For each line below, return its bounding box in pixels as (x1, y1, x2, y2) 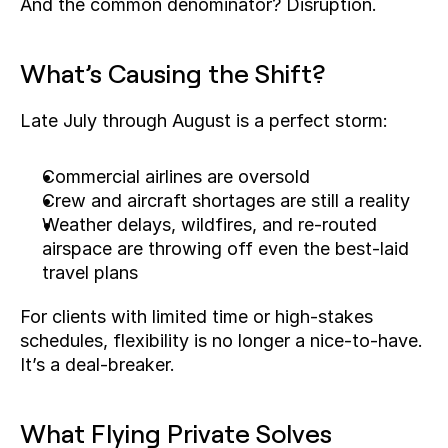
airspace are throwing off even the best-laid (42, 238, 409, 259)
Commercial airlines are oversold (42, 166, 310, 187)
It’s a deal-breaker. (20, 354, 175, 375)
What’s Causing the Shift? (20, 57, 326, 88)
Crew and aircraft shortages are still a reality (42, 190, 410, 211)
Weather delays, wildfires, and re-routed (42, 214, 377, 235)
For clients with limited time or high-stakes (20, 306, 373, 327)
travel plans (42, 262, 138, 283)
